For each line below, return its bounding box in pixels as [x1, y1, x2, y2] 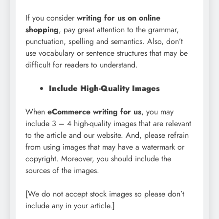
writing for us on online [77, 12, 160, 24]
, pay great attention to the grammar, [59, 24, 179, 36]
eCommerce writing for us [47, 106, 141, 118]
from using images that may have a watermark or [25, 141, 184, 153]
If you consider [25, 12, 77, 24]
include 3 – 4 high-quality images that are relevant [25, 118, 191, 130]
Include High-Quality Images [49, 83, 160, 94]
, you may [141, 106, 174, 118]
